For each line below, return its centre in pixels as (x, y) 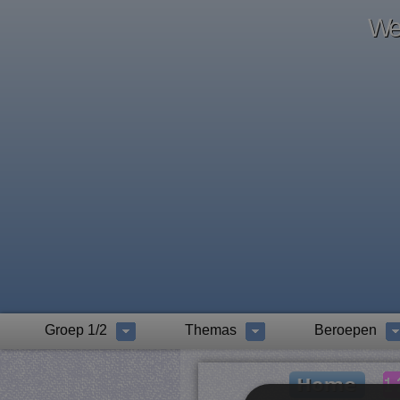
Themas (211, 330)
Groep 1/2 (76, 330)
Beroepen (346, 330)
